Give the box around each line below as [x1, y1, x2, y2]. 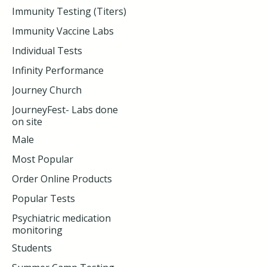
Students [12, 241, 52, 254]
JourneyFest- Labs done [12, 103, 118, 116]
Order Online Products [12, 172, 112, 185]
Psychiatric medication [12, 212, 111, 225]
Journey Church [12, 83, 82, 97]
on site [12, 115, 42, 128]
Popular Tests [12, 192, 75, 205]
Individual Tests [12, 44, 82, 57]
